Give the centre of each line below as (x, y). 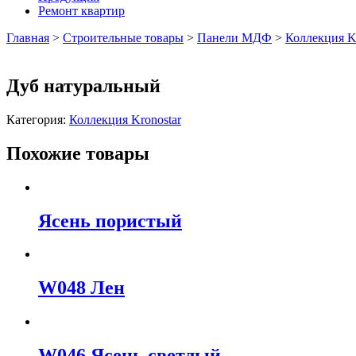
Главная (28, 38)
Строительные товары (123, 38)
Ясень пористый (110, 221)
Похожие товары (78, 153)
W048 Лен (81, 288)
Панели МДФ (234, 38)
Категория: (38, 119)
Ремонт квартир (81, 11)
